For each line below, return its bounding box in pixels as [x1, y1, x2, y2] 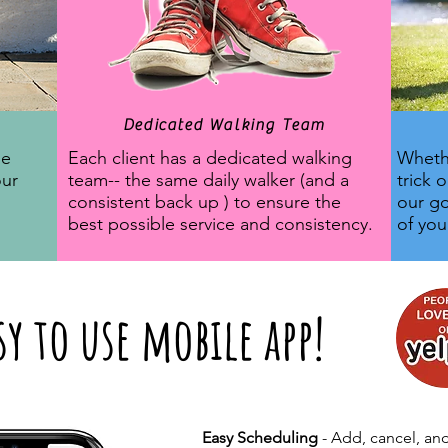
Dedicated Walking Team [122, 116, 326, 134]
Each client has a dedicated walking [68, 147, 352, 169]
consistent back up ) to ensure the [68, 191, 341, 213]
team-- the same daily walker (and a [68, 169, 349, 191]
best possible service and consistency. [68, 213, 373, 235]
